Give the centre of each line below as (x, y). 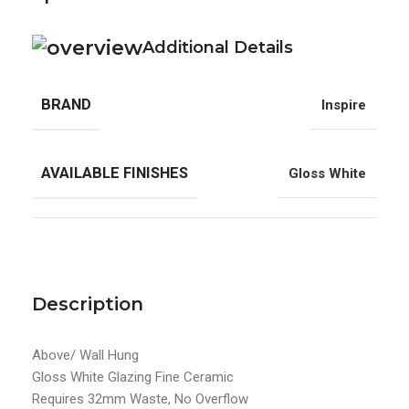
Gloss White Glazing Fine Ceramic (133, 378)
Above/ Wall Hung (85, 356)
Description (88, 304)
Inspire (344, 105)
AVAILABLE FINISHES (115, 173)
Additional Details (218, 48)
